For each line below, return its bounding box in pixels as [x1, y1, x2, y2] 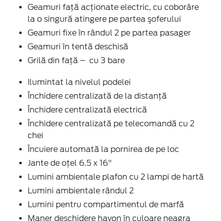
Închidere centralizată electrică [28, 105, 147, 114]
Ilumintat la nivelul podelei [28, 77, 131, 87]
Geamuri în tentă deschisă [28, 41, 128, 51]
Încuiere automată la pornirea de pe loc [28, 144, 179, 154]
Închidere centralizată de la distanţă [28, 91, 167, 101]
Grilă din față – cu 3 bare [28, 55, 125, 65]
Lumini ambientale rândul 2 [28, 185, 134, 195]
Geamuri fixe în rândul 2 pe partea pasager [28, 28, 191, 37]
